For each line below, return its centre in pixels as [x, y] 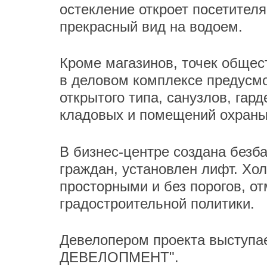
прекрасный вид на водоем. [151, 26]
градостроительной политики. [157, 203]
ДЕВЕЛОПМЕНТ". [119, 257]
